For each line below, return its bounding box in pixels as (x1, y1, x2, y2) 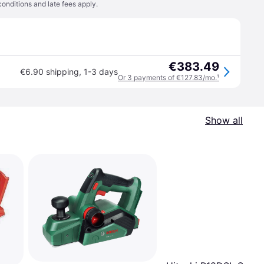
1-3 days (84, 67, 118, 77)
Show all (205, 114, 243, 126)
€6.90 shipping (20, 67, 79, 77)
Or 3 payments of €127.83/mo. (118, 73, 217, 82)
